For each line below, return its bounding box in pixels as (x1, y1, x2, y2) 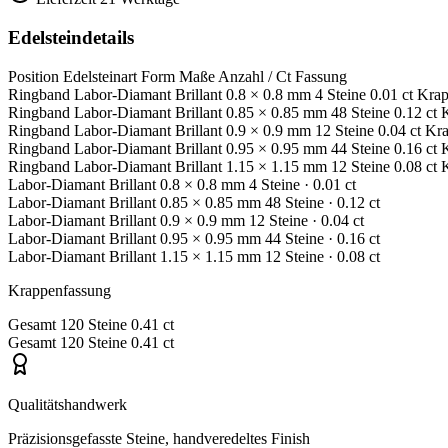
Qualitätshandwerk (8, 395, 127, 413)
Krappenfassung (8, 281, 111, 299)
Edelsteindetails (8, 27, 134, 49)
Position (8, 67, 59, 85)
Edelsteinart (63, 67, 137, 85)
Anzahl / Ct (218, 67, 291, 85)
